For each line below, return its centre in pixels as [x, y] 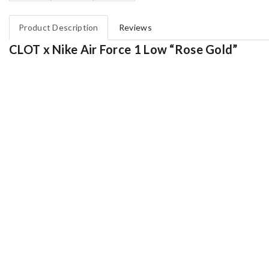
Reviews [135, 27]
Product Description [59, 27]
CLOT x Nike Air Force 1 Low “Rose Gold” [123, 49]
